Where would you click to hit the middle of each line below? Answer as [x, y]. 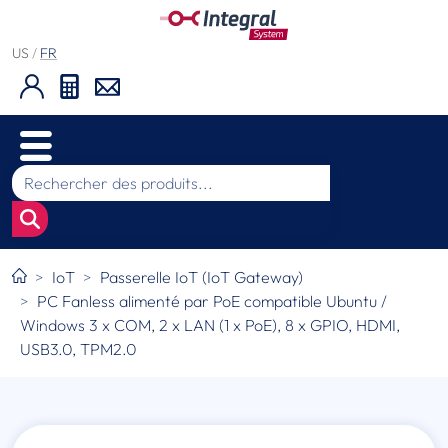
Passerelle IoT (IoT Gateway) [202, 277]
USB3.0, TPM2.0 [78, 349]
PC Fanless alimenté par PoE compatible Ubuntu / [212, 301]
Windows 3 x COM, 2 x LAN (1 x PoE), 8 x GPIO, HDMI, [210, 325]
